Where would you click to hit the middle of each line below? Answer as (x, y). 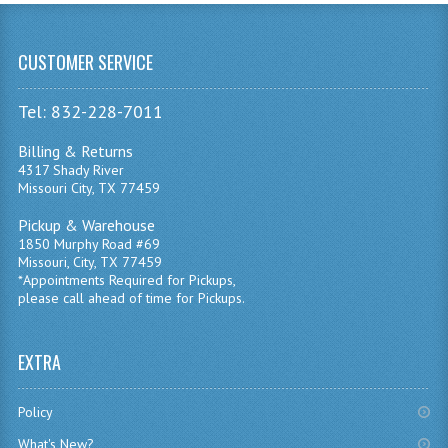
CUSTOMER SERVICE (85, 62)
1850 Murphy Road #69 (88, 244)
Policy (35, 412)
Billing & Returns (75, 151)
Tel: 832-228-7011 (90, 111)
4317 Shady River (70, 170)
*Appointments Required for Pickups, (126, 280)
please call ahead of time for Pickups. (131, 298)
